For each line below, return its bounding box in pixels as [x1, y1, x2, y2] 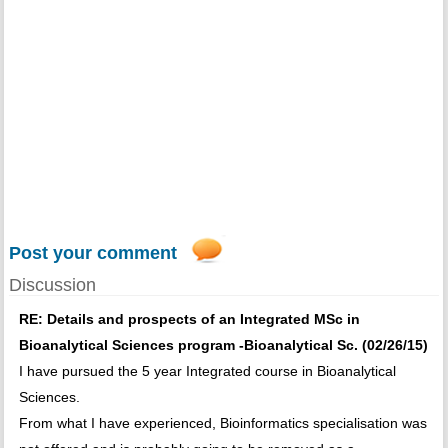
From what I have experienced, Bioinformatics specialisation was [18, 415, 427, 432]
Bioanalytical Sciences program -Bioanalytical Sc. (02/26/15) [18, 337, 428, 354]
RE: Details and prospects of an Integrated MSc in [18, 311, 360, 328]
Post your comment [8, 243, 177, 264]
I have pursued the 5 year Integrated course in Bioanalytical [18, 363, 396, 380]
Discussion [8, 275, 96, 296]
